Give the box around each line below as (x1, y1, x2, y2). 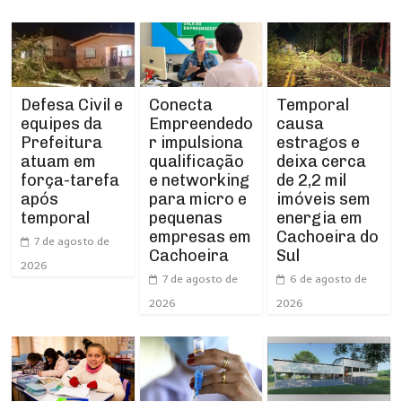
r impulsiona (148, 132, 243, 153)
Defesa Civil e (21, 94, 124, 115)
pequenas (148, 207, 223, 228)
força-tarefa (21, 170, 120, 190)
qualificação (148, 151, 244, 171)
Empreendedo (148, 113, 253, 134)
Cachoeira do (275, 226, 379, 247)
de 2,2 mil (275, 170, 346, 190)
